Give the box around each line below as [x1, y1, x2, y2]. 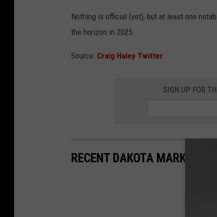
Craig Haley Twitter [97, 50, 163, 61]
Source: [71, 50, 97, 61]
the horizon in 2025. [71, 27, 135, 37]
